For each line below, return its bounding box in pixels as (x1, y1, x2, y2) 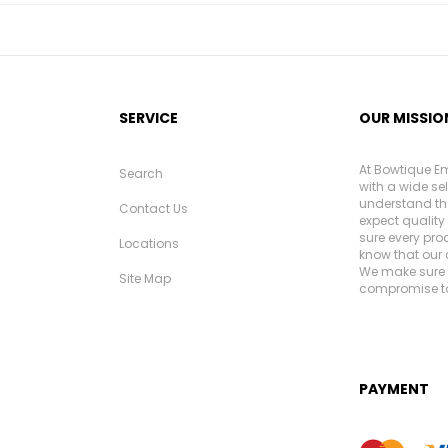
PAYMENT (359, 378, 429, 399)
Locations (119, 234, 179, 252)
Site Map (119, 269, 171, 287)
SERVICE (119, 107, 178, 128)
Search (119, 164, 163, 182)
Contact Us (119, 199, 188, 217)
